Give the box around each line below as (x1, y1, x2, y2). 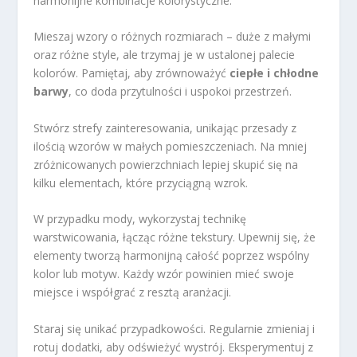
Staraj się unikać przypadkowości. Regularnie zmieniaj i (33, 320, 316, 336)
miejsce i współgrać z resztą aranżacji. (33, 284, 232, 300)
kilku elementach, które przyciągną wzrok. (33, 175, 249, 190)
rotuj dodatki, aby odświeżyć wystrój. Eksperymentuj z (33, 339, 314, 355)
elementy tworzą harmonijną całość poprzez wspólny (33, 248, 310, 264)
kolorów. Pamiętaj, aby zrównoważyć (33, 65, 230, 81)
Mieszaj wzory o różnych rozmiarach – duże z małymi (33, 29, 312, 45)
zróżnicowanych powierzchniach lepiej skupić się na (33, 156, 299, 172)
